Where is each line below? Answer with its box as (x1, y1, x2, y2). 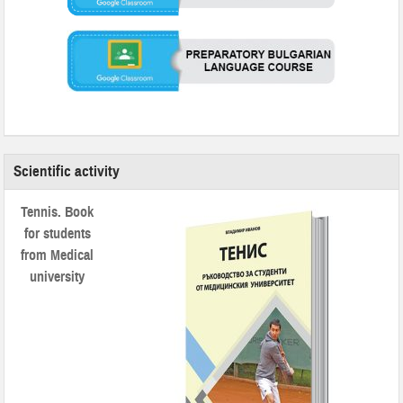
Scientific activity (13, 162, 121, 182)
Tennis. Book (21, 202, 94, 222)
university (30, 267, 85, 287)
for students (23, 224, 91, 244)
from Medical (21, 246, 94, 265)
